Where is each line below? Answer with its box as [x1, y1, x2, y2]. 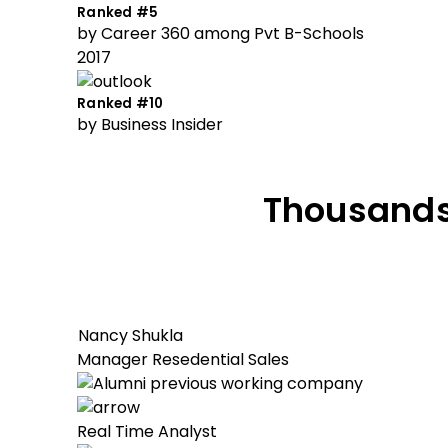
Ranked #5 [77, 3, 159, 22]
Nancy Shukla [78, 324, 183, 347]
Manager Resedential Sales [77, 348, 289, 371]
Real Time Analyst [77, 420, 217, 443]
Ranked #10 [77, 94, 164, 113]
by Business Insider [77, 113, 223, 136]
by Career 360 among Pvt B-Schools [77, 22, 364, 45]
